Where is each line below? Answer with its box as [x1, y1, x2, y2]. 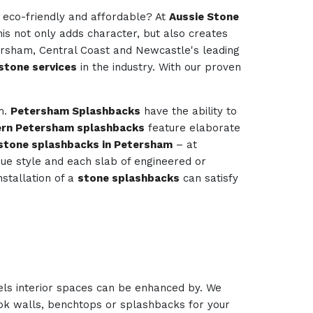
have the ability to [140, 105, 238, 117]
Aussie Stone [169, 10, 240, 23]
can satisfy [180, 172, 239, 184]
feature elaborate [145, 122, 241, 134]
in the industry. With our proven [77, 61, 242, 73]
